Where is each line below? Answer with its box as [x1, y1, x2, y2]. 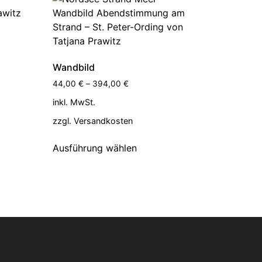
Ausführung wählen [53, 142, 137, 154]
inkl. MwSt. [53, 96, 96, 107]
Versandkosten [74, 115, 133, 126]
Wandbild [53, 61, 95, 73]
